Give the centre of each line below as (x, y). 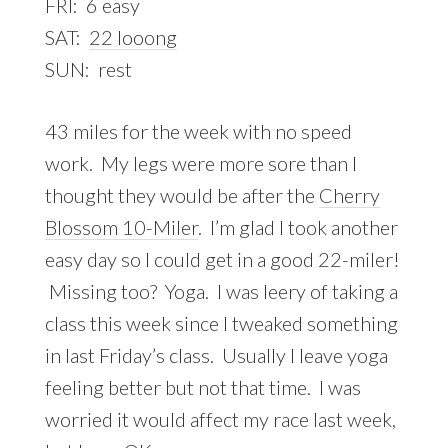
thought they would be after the (181, 194)
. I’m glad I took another (297, 226)
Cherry (349, 194)
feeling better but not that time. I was (202, 386)
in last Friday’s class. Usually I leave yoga (216, 354)
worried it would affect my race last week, (220, 418)
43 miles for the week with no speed (198, 130)
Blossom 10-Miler (121, 226)
